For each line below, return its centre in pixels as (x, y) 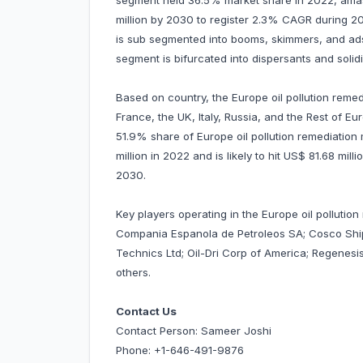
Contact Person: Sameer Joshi (194, 331)
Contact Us (146, 312)
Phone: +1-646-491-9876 (180, 350)
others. (133, 273)
